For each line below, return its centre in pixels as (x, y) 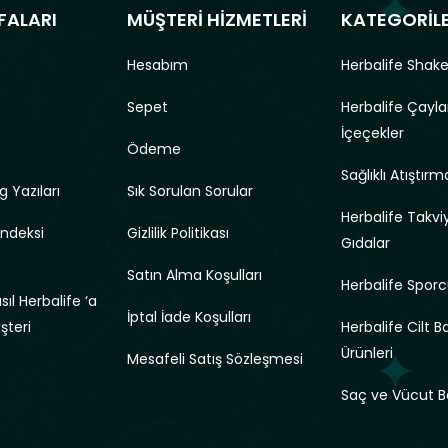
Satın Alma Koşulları (195, 274)
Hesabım (158, 64)
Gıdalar (365, 242)
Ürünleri (366, 352)
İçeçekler (372, 132)
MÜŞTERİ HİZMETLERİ (217, 19)
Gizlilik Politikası (178, 232)
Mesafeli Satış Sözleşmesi (215, 358)
